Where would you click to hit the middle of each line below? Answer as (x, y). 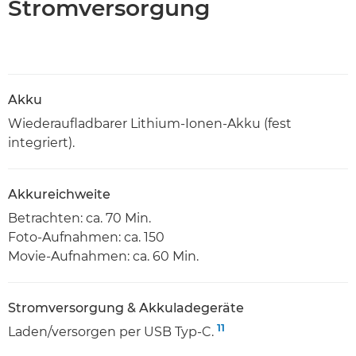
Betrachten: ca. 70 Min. (79, 218)
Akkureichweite (59, 194)
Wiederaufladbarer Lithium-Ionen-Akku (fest (150, 123)
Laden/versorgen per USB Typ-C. (112, 331)
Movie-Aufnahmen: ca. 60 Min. (103, 256)
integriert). (41, 142)
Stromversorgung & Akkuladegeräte (126, 308)
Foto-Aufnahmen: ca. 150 (86, 237)
